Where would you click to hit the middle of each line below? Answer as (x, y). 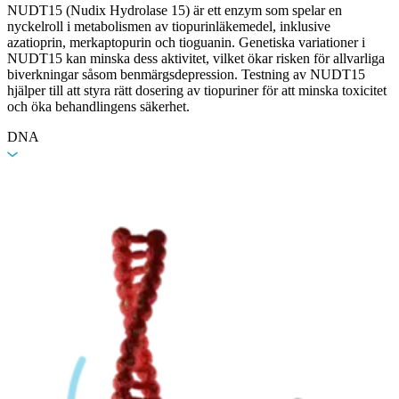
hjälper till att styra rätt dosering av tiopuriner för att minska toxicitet (197, 91)
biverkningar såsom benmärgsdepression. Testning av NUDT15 (186, 75)
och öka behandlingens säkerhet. (98, 107)
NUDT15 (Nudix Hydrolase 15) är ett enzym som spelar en (175, 11)
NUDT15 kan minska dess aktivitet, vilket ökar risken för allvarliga (196, 59)
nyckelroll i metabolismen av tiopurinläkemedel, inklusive (169, 27)
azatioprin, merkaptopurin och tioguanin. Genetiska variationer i (186, 43)
